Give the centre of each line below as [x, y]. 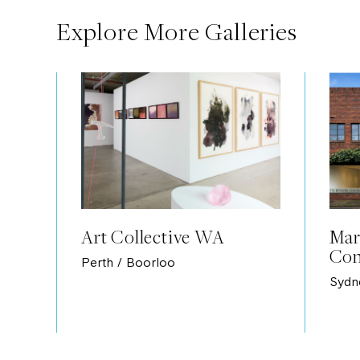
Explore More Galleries [177, 31]
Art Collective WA [153, 237]
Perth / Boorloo [128, 264]
